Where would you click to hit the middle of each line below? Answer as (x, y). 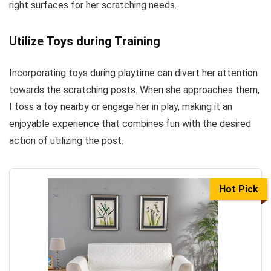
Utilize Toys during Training (85, 41)
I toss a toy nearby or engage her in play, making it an (121, 106)
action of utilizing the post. (66, 140)
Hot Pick (239, 189)
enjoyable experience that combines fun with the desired (130, 123)
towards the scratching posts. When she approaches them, (134, 90)
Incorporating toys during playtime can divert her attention (133, 73)
